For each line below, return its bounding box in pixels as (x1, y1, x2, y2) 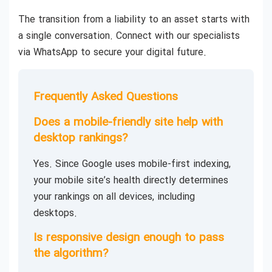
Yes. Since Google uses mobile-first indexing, (33, 157, 231, 172)
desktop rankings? (33, 129, 127, 148)
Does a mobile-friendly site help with (33, 114, 223, 132)
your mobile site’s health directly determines (33, 173, 228, 189)
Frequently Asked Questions (33, 88, 178, 107)
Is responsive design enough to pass (33, 229, 224, 248)
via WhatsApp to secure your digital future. (18, 44, 206, 60)
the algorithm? (33, 245, 108, 263)
